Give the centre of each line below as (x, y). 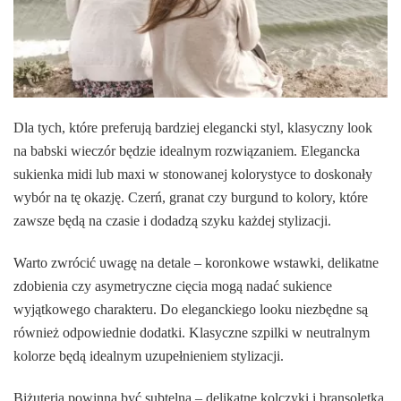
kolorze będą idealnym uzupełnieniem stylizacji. (149, 355)
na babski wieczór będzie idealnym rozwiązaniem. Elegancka (187, 150)
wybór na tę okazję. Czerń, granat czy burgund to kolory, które (191, 197)
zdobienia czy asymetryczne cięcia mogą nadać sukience (173, 286)
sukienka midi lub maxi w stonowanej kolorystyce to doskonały (193, 174)
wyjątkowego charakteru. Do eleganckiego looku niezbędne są (191, 309)
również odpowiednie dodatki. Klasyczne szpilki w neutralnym (192, 332)
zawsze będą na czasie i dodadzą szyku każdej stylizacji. (172, 220)
